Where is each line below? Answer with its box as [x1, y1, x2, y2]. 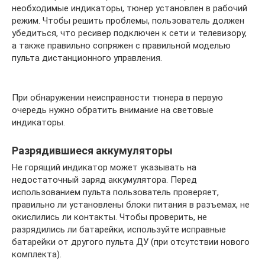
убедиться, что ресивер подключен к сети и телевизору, [12, 28, 247, 38]
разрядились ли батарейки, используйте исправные [12, 224, 226, 235]
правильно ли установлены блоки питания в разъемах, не [12, 199, 250, 210]
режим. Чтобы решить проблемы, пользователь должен [12, 15, 244, 26]
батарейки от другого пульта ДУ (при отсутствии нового [12, 237, 250, 247]
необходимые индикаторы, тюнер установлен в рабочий [12, 3, 247, 14]
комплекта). [12, 249, 62, 260]
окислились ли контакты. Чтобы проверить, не [12, 212, 207, 222]
